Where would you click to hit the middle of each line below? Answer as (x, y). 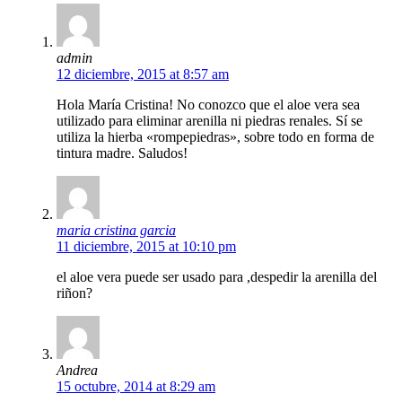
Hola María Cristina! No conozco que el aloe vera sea (208, 105)
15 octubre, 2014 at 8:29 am (136, 387)
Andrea (77, 371)
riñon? (74, 293)
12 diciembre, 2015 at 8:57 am (143, 74)
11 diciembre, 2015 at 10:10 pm (146, 247)
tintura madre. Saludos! (122, 153)
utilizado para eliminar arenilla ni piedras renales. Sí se (210, 121)
